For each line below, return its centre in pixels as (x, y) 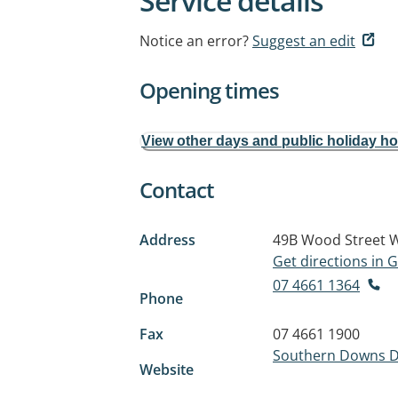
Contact (177, 190)
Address (167, 240)
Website (167, 369)
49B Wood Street (329, 240)
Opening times (209, 90)
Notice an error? (194, 41)
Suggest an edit (304, 41)
